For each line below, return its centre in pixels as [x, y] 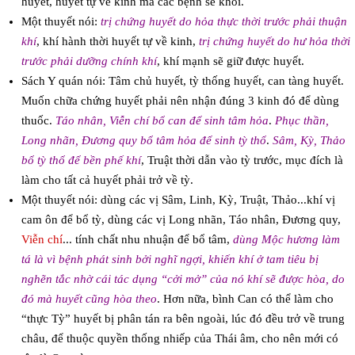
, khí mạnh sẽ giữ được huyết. [230, 61]
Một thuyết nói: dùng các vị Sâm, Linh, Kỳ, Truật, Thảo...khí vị [178, 200]
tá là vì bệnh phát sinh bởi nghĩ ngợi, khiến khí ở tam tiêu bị [170, 260]
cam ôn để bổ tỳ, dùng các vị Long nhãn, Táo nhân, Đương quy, [181, 220]
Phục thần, [302, 121]
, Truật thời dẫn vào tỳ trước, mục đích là [242, 160]
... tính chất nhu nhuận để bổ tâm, [147, 240]
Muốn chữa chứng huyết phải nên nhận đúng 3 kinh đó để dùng [180, 101]
